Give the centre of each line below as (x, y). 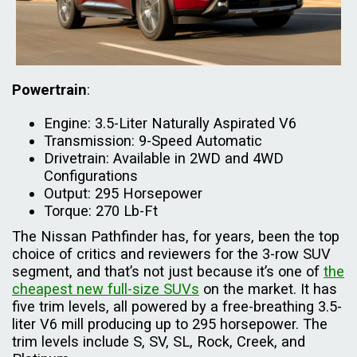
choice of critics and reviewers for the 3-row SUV (171, 253)
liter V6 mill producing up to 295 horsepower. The (170, 324)
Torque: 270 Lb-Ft (101, 210)
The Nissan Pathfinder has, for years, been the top (176, 236)
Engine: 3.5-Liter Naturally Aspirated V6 (170, 123)
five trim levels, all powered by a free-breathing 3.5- (177, 306)
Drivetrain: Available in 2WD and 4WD (164, 158)
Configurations (91, 175)
